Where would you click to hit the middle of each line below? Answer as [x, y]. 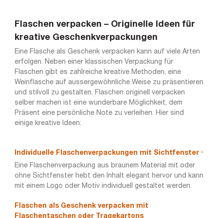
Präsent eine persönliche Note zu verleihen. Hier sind [99, 113]
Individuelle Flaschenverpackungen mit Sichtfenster [107, 153]
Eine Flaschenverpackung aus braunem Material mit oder [105, 166]
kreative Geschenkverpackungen [86, 38]
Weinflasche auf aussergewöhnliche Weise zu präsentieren [109, 83]
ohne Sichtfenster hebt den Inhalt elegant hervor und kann [109, 176]
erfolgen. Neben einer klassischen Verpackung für [94, 62]
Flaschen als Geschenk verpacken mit [81, 206]
